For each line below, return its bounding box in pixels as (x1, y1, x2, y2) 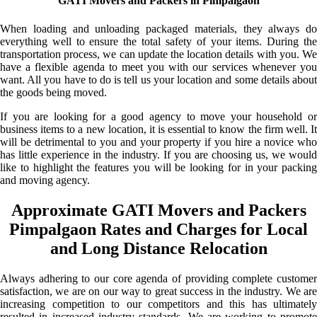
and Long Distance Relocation (50, 238, 267, 258)
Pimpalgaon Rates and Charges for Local (9, 219, 308, 238)
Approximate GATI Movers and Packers (11, 200, 306, 219)
